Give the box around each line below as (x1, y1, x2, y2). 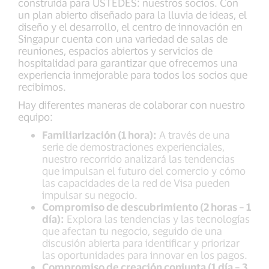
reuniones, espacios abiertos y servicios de (18, 44, 213, 56)
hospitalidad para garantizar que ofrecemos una (18, 56, 238, 68)
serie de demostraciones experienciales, (42, 141, 225, 153)
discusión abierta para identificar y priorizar (42, 237, 240, 249)
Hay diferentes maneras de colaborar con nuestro (18, 98, 245, 110)
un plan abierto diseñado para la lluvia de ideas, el (18, 8, 247, 20)
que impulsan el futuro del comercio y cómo (42, 165, 246, 177)
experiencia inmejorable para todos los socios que (18, 68, 247, 80)
